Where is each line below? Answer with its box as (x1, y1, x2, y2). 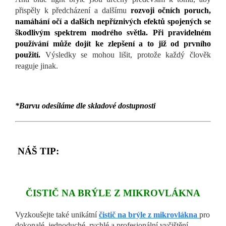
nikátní (75, 210, 99, 219)
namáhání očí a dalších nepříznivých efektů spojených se (15, 17, 211, 26)
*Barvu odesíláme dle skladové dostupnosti (15, 101, 155, 110)
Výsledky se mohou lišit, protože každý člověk (45, 50, 211, 60)
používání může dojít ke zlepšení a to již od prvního (15, 39, 211, 48)
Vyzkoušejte (15, 210, 54, 219)
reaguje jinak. (15, 62, 58, 71)
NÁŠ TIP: (15, 146, 59, 157)
